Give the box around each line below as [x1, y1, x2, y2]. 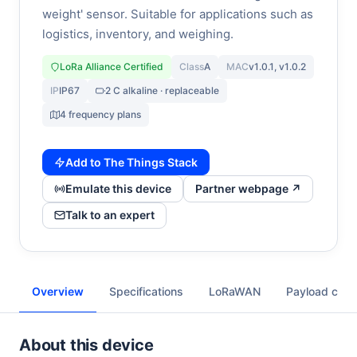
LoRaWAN [209, 284, 261, 299]
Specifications [109, 284, 183, 299]
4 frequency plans [60, 108, 141, 120]
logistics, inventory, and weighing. [42, 26, 233, 41]
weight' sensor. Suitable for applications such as [42, 6, 313, 22]
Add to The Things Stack [65, 155, 198, 169]
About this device [19, 335, 154, 355]
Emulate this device [65, 182, 171, 196]
